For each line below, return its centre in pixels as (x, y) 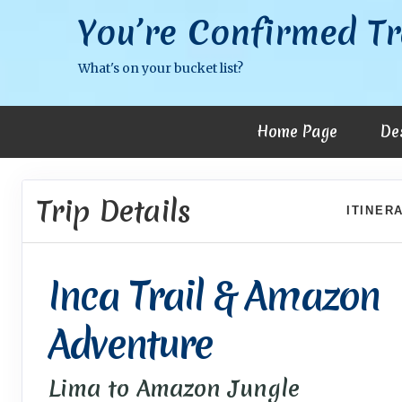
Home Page (297, 131)
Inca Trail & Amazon (214, 296)
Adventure (130, 345)
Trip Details (114, 211)
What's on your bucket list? (161, 68)
